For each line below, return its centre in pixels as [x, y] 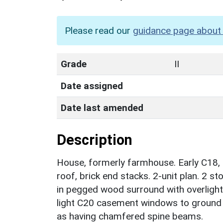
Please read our [99, 30]
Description [95, 140]
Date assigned [92, 86]
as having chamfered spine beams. [130, 216]
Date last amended [102, 108]
